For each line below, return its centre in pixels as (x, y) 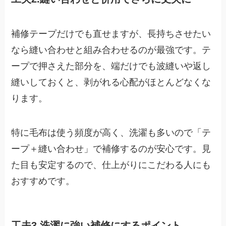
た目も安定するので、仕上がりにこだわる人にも (111, 165)
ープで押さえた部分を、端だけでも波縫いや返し (111, 66)
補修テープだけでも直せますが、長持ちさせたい (111, 34)
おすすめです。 (43, 181)
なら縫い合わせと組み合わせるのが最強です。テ (111, 50)
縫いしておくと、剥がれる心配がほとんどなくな (111, 82)
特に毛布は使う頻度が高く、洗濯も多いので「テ (111, 132)
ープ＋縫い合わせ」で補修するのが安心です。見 (111, 149)
